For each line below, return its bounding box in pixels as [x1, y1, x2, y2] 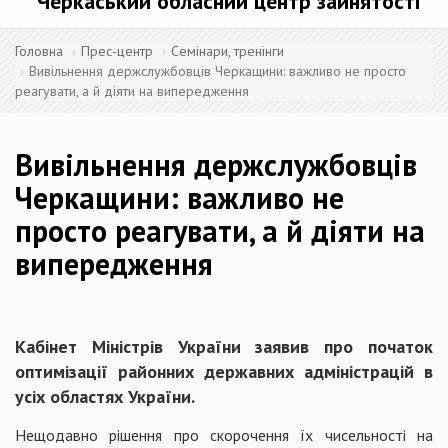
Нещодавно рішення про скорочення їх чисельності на [15, 425, 433, 445]
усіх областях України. [15, 385, 195, 408]
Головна [15, 42, 63, 60]
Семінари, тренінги [171, 42, 284, 60]
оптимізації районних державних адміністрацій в [15, 360, 433, 383]
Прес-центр [81, 42, 153, 60]
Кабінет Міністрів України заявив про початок [15, 335, 433, 358]
